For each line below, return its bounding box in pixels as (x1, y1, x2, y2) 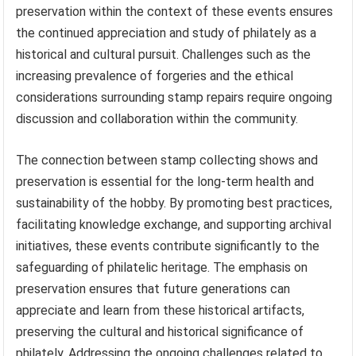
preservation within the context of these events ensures (16, 3, 334, 19)
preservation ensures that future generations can (16, 281, 291, 296)
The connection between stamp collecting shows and (16, 152, 319, 168)
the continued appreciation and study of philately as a (16, 25, 317, 41)
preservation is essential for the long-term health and (16, 173, 315, 189)
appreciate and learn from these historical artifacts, (16, 302, 305, 318)
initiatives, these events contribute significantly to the (16, 238, 320, 253)
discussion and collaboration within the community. (16, 110, 299, 126)
